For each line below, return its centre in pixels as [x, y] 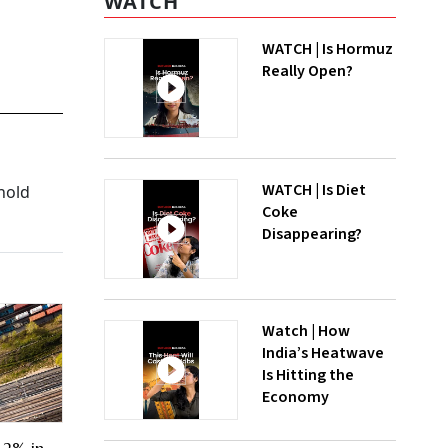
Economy [295, 397]
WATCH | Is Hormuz [327, 49]
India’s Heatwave [323, 353]
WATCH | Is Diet [314, 190]
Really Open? [307, 71]
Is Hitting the [308, 375]
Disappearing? [312, 234]
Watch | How [306, 331]
